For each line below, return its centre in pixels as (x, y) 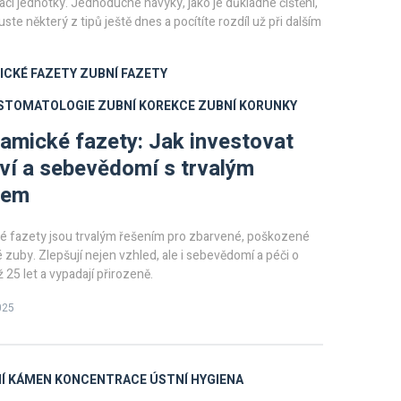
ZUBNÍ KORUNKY (247, 106)
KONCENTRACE (101, 380)
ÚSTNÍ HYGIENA (196, 380)
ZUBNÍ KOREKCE (146, 106)
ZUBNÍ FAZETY (124, 74)
